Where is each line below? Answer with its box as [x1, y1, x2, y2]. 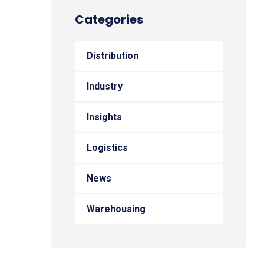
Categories [75, 11, 143, 28]
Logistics [87, 142, 128, 153]
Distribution [87, 50, 138, 61]
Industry [87, 81, 123, 92]
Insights [87, 111, 122, 123]
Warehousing [87, 203, 146, 214]
